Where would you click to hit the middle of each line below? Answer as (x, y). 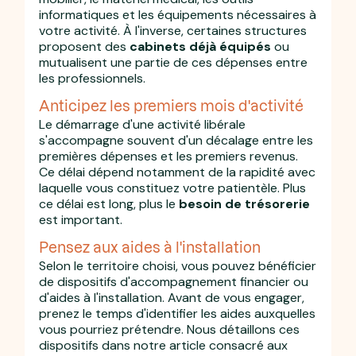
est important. (81, 219)
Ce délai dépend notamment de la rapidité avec (178, 172)
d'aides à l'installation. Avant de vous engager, (172, 297)
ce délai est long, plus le (109, 203)
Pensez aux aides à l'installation (150, 246)
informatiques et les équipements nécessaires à (178, 14)
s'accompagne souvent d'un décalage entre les (176, 140)
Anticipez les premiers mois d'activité (172, 105)
